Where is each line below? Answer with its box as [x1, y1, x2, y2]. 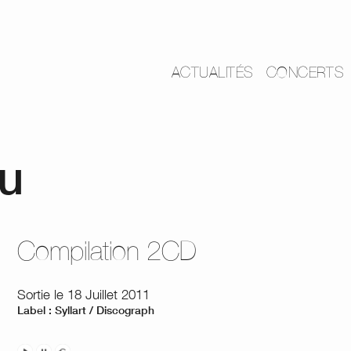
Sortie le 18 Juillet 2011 [17, 287, 150, 302]
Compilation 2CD [17, 235, 197, 266]
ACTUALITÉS [171, 63, 254, 81]
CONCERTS [266, 63, 345, 81]
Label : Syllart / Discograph [17, 303, 155, 317]
